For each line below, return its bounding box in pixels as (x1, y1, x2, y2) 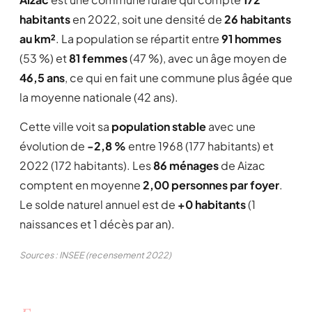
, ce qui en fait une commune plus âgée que (65, 70, 292, 85)
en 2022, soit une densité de (70, 12, 224, 26)
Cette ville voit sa (19, 119, 111, 134)
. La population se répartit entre (56, 31, 221, 46)
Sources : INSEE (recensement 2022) (19, 249, 171, 260)
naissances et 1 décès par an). (19, 217, 175, 231)
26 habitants (224, 12, 291, 26)
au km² (19, 31, 56, 46)
